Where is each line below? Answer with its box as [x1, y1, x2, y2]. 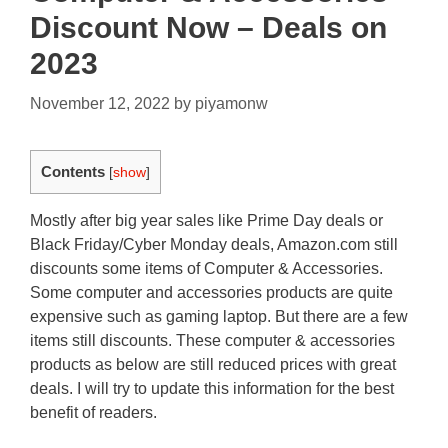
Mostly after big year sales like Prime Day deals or [30, 212, 383, 230]
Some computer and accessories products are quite [30, 284, 393, 302]
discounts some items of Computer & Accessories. [30, 260, 383, 278]
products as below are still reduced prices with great [30, 356, 396, 374]
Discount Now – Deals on [30, 11, 387, 44]
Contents [41, 163, 105, 180]
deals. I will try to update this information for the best [30, 380, 394, 398]
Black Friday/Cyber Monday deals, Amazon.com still [30, 236, 398, 254]
